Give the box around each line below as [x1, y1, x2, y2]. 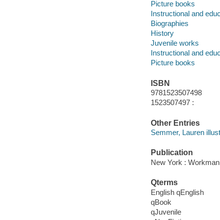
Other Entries [150, 118, 200, 127]
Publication [150, 148, 193, 157]
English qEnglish [150, 188, 204, 196]
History [150, 29, 174, 38]
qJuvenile [150, 207, 181, 216]
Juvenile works [150, 39, 199, 48]
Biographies [150, 19, 189, 28]
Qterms [150, 178, 178, 187]
